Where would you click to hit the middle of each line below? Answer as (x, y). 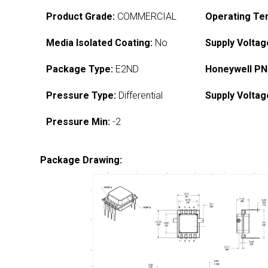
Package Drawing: (81, 160)
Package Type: (80, 69)
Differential (140, 95)
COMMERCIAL (146, 16)
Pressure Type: (81, 95)
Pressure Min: (78, 122)
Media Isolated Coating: (100, 43)
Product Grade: (81, 16)
